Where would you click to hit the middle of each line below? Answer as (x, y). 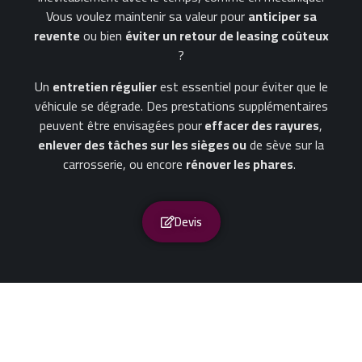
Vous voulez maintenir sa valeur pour (147, 17)
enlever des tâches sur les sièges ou (142, 144)
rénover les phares (240, 164)
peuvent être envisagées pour (121, 125)
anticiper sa (282, 17)
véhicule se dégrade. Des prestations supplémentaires (181, 105)
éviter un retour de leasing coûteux (227, 36)
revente (57, 36)
